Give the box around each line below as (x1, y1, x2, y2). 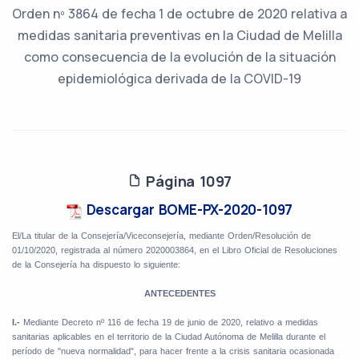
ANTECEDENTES (143, 288, 216, 299)
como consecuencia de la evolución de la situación (23, 48, 336, 67)
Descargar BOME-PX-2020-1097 (82, 200, 293, 220)
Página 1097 (141, 171, 232, 192)
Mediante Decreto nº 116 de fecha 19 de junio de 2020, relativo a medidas (23, 317, 318, 328)
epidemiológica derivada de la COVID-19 (58, 70, 301, 88)
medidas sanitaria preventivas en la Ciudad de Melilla (17, 26, 342, 45)
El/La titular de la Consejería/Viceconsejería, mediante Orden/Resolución (12, 231, 298, 241)
